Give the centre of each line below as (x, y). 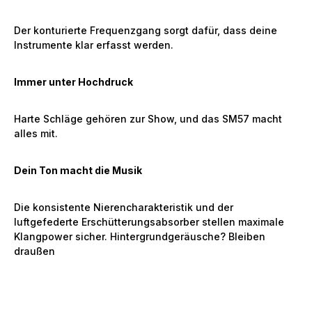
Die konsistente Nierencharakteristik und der (124, 207)
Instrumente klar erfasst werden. (94, 45)
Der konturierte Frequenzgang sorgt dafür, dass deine (146, 30)
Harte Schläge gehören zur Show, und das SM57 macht (148, 119)
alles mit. (36, 133)
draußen (34, 251)
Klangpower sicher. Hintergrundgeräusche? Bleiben (140, 236)
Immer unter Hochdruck (73, 82)
